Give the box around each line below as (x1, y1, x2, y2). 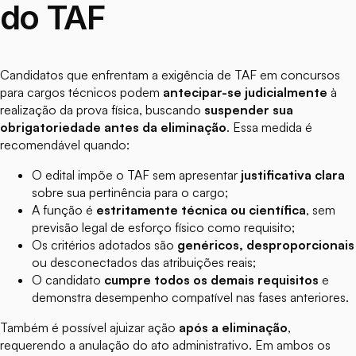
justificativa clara (241, 167, 345, 184)
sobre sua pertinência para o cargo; (32, 184, 228, 201)
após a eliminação (179, 319, 288, 336)
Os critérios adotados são (32, 237, 177, 253)
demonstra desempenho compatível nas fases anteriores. (32, 289, 349, 306)
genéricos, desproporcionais (177, 237, 354, 253)
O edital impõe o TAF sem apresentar (32, 167, 241, 184)
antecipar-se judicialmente (163, 84, 327, 101)
